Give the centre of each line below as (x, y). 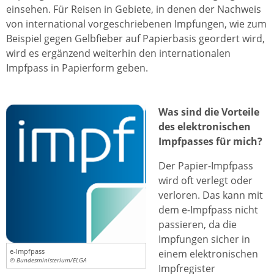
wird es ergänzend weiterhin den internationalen (118, 53)
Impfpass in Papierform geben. (77, 68)
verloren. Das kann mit (211, 195)
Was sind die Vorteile (209, 112)
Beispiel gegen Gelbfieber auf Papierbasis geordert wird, (135, 39)
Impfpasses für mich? (210, 141)
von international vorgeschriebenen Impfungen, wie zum (136, 24)
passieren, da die (198, 224)
